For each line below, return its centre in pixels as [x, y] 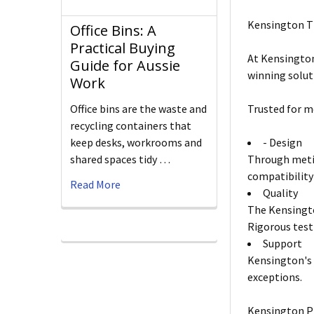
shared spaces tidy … [120, 159]
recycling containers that [131, 126]
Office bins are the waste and [138, 109]
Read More [95, 185]
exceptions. [275, 277]
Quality [281, 193]
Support [283, 244]
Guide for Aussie [125, 66]
